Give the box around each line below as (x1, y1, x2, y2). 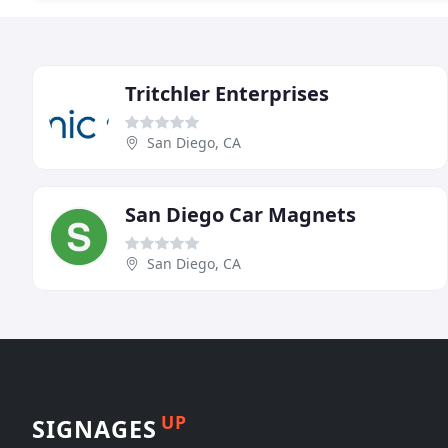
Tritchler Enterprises (125, 79, 329, 107)
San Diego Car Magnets (125, 200, 356, 228)
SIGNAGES (32, 412, 157, 445)
